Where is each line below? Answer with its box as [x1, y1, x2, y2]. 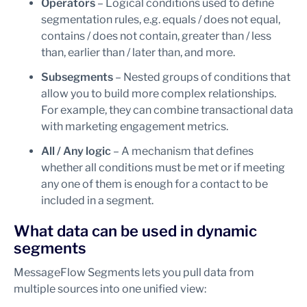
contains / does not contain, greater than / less [41, 29, 271, 42]
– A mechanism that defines [111, 145, 254, 158]
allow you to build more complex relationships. [41, 87, 276, 100]
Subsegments [41, 71, 113, 84]
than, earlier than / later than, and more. [41, 46, 235, 59]
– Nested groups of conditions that [113, 71, 291, 84]
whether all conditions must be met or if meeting [41, 161, 285, 174]
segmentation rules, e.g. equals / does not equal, [41, 13, 280, 26]
